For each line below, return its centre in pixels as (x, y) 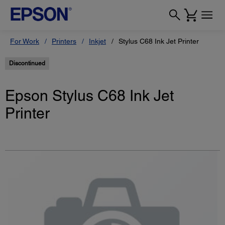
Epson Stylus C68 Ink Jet (89, 96)
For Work (25, 41)
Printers (64, 41)
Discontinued (27, 63)
